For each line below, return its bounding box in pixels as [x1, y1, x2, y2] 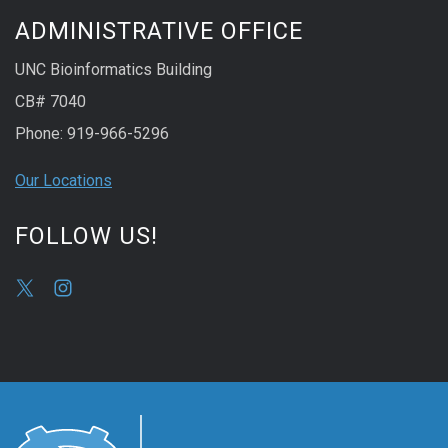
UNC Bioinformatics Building [15, 59, 212, 79]
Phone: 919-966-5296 [15, 123, 169, 143]
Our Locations [15, 171, 112, 191]
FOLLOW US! [15, 222, 158, 251]
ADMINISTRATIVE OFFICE [15, 16, 303, 45]
